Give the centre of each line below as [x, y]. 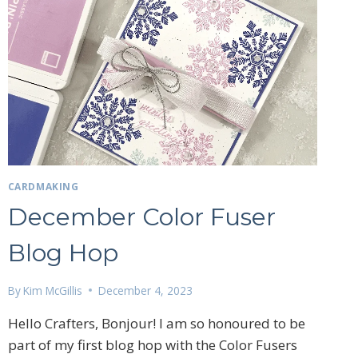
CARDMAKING [43, 186]
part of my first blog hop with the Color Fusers [152, 344]
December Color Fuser [141, 217]
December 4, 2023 [145, 290]
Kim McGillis [52, 290]
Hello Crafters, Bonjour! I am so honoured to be [156, 323]
